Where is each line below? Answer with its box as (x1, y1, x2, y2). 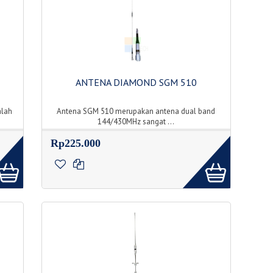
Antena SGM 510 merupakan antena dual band (57, 106, 216, 117)
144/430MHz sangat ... (97, 116, 175, 127)
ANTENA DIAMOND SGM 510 (75, 76, 197, 88)
